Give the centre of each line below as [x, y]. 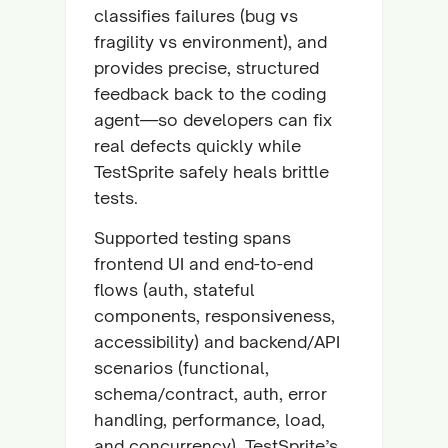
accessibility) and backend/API [217, 341]
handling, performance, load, [209, 419]
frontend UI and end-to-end [203, 263]
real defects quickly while [197, 145]
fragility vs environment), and [210, 41]
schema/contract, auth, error [210, 393]
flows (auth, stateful [174, 289]
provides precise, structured [206, 67]
